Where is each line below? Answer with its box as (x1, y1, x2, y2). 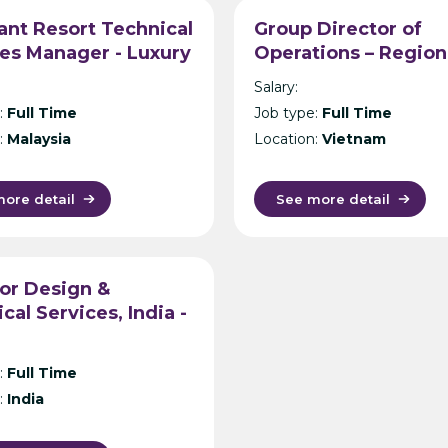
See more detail (276, 191, 390, 208)
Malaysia (7, 129, 71, 148)
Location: (254, 129, 322, 148)
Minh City (254, 90, 344, 113)
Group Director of (254, 18, 422, 41)
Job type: (254, 103, 322, 122)
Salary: (254, 77, 298, 96)
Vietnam (322, 129, 386, 148)
